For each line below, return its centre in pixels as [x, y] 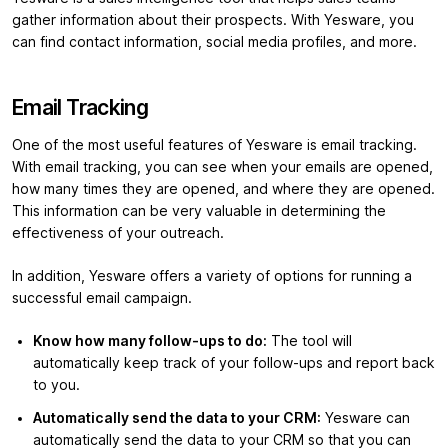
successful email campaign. [104, 298]
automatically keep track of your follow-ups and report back [234, 363]
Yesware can [365, 417]
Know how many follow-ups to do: [150, 341]
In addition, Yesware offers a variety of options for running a [212, 276]
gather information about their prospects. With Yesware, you [213, 20]
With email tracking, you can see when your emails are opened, [222, 167]
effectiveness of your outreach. [120, 233]
